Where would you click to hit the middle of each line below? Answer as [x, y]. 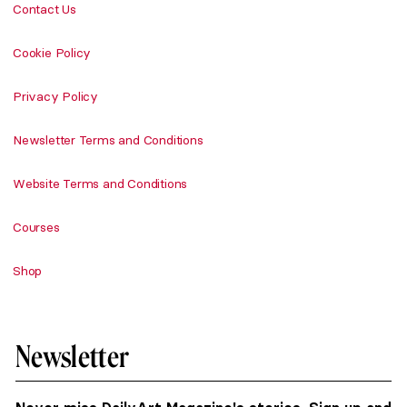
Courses [36, 227]
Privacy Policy [56, 96]
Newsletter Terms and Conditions [108, 140]
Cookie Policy [52, 53]
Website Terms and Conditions [100, 184]
